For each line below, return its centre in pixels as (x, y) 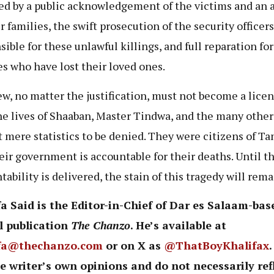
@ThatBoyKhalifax (215, 246)
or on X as (131, 246)
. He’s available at (178, 225)
